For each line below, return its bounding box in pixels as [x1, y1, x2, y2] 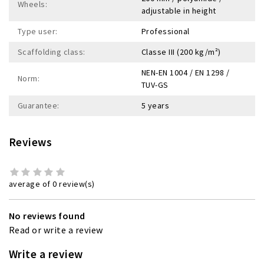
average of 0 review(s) [9, 178, 95, 189]
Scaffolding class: [18, 46, 85, 57]
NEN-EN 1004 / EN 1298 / [141, 67, 230, 78]
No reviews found [9, 209, 85, 222]
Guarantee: [18, 100, 60, 111]
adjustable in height [141, 5, 216, 16]
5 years [141, 100, 170, 111]
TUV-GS [141, 79, 169, 90]
